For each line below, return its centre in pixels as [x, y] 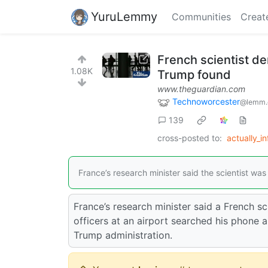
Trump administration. [123, 235]
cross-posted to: [190, 138]
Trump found [194, 75]
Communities [201, 17]
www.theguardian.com [201, 89]
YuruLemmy [124, 16]
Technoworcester [206, 101]
